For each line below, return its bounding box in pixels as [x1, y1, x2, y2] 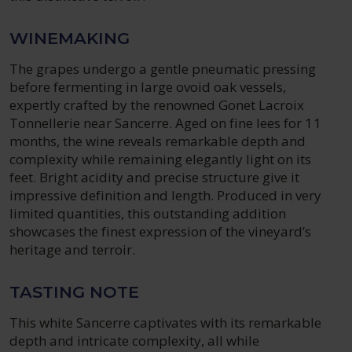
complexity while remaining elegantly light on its [9, 150, 312, 168]
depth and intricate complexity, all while [9, 332, 260, 350]
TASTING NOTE [9, 282, 139, 302]
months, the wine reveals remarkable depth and [9, 132, 306, 150]
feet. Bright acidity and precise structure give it [9, 168, 300, 186]
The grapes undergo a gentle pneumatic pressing [9, 60, 317, 78]
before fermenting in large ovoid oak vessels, [9, 78, 287, 96]
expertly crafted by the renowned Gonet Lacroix [9, 96, 305, 114]
